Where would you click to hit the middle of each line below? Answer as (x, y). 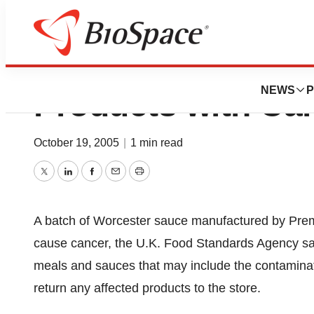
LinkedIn (91, 181)
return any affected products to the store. (147, 288)
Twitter (62, 181)
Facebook (118, 181)
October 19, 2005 (78, 143)
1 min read (157, 143)
